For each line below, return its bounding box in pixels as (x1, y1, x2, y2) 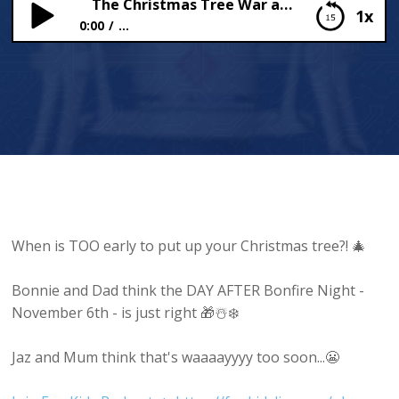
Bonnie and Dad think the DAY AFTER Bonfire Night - (12, 281, 365, 301)
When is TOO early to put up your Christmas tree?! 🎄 (12, 236, 367, 256)
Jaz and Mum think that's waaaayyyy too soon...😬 (12, 347, 340, 368)
